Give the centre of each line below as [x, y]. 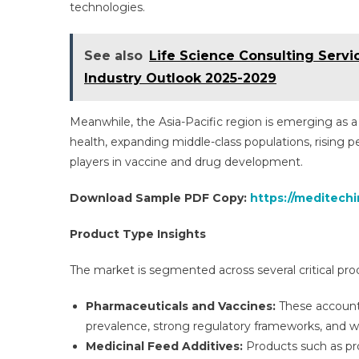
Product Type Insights [138, 234]
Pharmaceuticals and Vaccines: [181, 306]
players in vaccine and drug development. [186, 162]
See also [113, 56]
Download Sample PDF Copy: [160, 198]
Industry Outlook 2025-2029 [180, 78]
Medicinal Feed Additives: [164, 346]
